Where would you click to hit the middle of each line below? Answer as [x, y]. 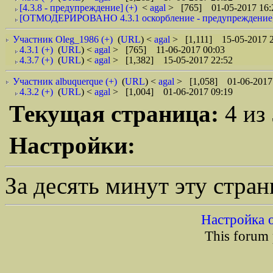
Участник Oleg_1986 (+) [63, 39]
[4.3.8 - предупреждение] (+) [78, 8]
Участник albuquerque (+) [65, 81]
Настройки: [72, 145]
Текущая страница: [117, 114]
